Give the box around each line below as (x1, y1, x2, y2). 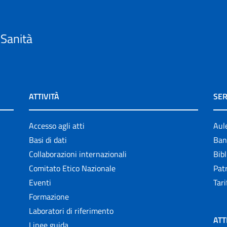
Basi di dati (29, 134, 67, 146)
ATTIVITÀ (29, 90, 60, 102)
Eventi (29, 176, 52, 188)
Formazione (29, 191, 69, 203)
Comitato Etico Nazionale (29, 162, 116, 174)
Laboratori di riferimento (29, 205, 114, 217)
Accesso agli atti (29, 120, 85, 132)
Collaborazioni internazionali (29, 148, 127, 160)
